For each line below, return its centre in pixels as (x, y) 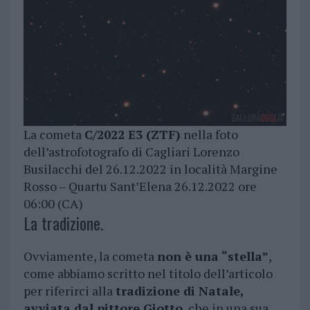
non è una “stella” (212, 256)
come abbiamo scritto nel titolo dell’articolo (148, 273)
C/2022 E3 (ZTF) (132, 134)
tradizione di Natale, (179, 290)
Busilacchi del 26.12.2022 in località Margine (150, 168)
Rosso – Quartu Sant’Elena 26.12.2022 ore (140, 186)
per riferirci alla (69, 290)
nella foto (209, 134)
